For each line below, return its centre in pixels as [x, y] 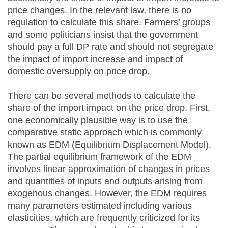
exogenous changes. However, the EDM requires [107, 193]
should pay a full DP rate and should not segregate [110, 47]
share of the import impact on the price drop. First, [109, 108]
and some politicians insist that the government [103, 35]
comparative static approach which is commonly [105, 132]
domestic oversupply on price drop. [79, 71]
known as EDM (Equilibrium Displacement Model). [109, 145]
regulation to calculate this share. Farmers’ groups [109, 22]
